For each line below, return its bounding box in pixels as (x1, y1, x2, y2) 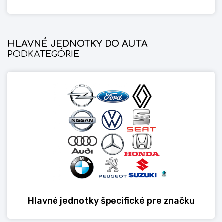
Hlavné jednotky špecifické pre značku (27, 195, 195, 206)
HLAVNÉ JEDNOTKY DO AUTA (7, 39, 148, 49)
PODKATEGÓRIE (7, 49, 79, 59)
